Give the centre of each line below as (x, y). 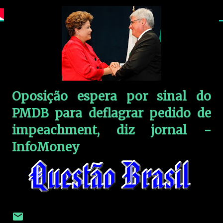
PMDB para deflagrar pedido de (111, 113)
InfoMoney (46, 147)
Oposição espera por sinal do (111, 96)
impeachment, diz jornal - (111, 130)
